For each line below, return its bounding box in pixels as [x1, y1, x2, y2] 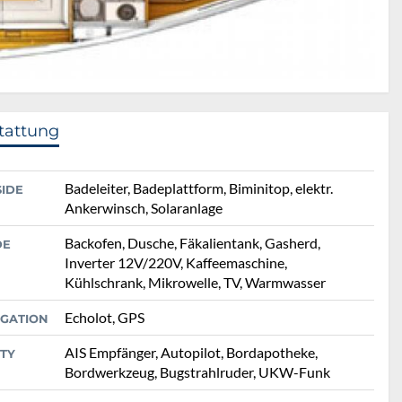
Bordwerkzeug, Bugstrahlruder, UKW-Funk [65, 363, 331, 380]
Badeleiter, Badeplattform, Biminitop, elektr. [65, 179, 334, 197]
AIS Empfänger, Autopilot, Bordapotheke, [65, 343, 319, 361]
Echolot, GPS [65, 308, 145, 326]
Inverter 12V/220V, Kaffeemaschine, [65, 253, 288, 271]
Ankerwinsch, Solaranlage [65, 198, 223, 216]
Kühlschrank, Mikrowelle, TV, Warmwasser [65, 273, 327, 291]
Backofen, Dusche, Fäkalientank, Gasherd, [65, 233, 321, 251]
